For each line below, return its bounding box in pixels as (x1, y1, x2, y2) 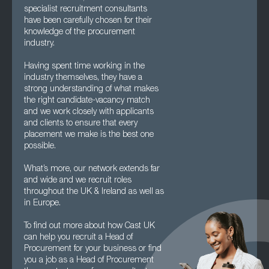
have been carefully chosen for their (24, 17, 152, 25)
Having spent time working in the (24, 62, 145, 71)
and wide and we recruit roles (24, 177, 131, 185)
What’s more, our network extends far (24, 165, 160, 174)
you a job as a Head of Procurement (24, 256, 154, 265)
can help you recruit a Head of (24, 234, 133, 242)
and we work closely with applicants (24, 108, 154, 116)
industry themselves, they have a (24, 74, 142, 82)
